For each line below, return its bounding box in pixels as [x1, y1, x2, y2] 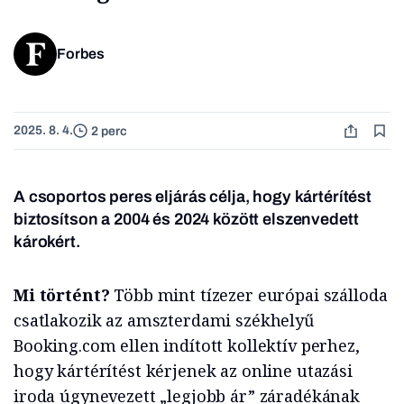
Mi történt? [14, 284, 110, 307]
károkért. [14, 233, 80, 252]
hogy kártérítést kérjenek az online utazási [14, 360, 353, 382]
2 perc [91, 124, 127, 138]
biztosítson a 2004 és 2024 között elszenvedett [14, 210, 359, 229]
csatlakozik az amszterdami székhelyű [14, 309, 314, 332]
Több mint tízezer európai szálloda [109, 284, 388, 307]
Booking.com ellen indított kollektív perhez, [14, 335, 360, 357]
